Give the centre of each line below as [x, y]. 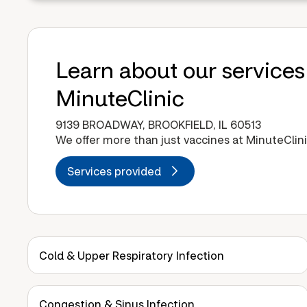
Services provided [118, 171]
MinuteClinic [120, 97]
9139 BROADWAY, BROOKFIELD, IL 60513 [158, 124]
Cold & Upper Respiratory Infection [132, 255]
